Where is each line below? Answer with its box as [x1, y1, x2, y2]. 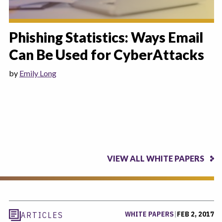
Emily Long [19, 68, 56, 78]
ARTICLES [21, 210, 63, 220]
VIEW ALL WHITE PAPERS [107, 153, 204, 163]
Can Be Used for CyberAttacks [9, 46, 204, 63]
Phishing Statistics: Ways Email [9, 29, 203, 46]
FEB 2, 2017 [177, 209, 214, 219]
